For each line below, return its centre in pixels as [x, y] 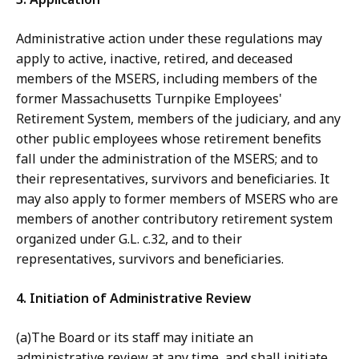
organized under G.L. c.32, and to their [129, 239]
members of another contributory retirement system [174, 219]
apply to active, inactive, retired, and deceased [154, 59]
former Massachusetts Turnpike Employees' [149, 99]
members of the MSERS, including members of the [167, 79]
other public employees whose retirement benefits [169, 139]
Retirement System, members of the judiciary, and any [178, 119]
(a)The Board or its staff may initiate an [135, 338]
